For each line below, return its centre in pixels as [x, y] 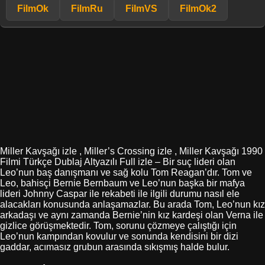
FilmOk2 [198, 8]
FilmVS [141, 8]
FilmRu [87, 8]
